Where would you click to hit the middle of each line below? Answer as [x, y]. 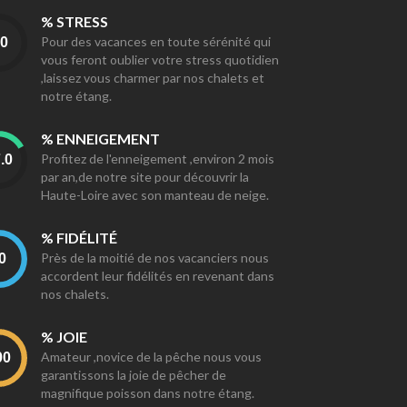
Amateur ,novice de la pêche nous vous [151, 357]
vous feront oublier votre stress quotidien [160, 60]
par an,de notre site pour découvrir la [145, 177]
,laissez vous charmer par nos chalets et [153, 78]
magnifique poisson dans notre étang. [148, 393]
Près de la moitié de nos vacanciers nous [155, 258]
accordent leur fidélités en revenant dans [158, 276]
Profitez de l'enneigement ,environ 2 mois [158, 159]
